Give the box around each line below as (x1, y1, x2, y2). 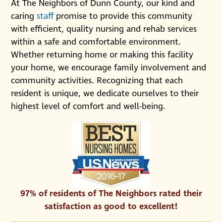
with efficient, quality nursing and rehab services (11, 23, 197, 35)
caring (11, 10, 37, 22)
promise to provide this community (54, 10, 193, 22)
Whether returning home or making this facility (11, 49, 194, 61)
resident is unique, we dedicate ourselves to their (11, 87, 199, 100)
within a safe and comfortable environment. (11, 36, 181, 48)
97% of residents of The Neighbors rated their (20, 188, 202, 200)
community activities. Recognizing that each (11, 74, 183, 87)
